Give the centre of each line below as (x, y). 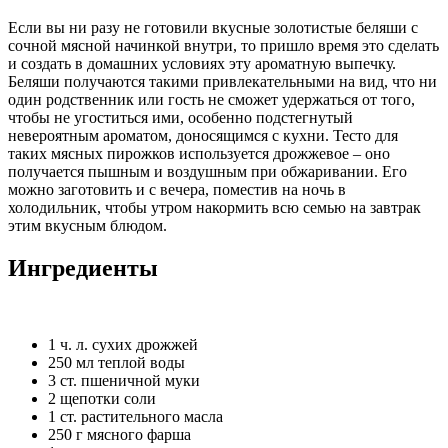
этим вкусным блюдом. (87, 226)
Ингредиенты (83, 268)
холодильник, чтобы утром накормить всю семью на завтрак (214, 208)
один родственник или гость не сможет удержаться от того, (211, 100)
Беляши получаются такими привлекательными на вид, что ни (222, 82)
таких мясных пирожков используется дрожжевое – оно (199, 154)
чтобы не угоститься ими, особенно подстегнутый (180, 118)
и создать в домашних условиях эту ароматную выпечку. (202, 64)
